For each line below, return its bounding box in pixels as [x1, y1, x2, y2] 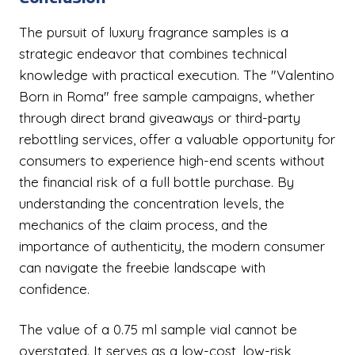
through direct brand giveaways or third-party [19, 109, 300, 126]
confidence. [19, 281, 90, 297]
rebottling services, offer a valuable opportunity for [19, 131, 335, 147]
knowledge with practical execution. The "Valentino [19, 67, 334, 83]
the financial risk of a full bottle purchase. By [19, 174, 294, 190]
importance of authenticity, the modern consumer [19, 238, 325, 254]
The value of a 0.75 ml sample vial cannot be [19, 321, 297, 338]
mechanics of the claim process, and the [19, 216, 268, 233]
